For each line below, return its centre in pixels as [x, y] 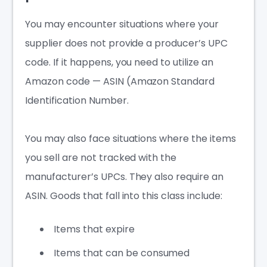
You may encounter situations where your [122, 24]
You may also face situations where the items [131, 138]
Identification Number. [77, 100]
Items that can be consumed [122, 253]
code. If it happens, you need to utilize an [119, 62]
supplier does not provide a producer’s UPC [126, 43]
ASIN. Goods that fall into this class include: [124, 195]
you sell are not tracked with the [101, 157]
